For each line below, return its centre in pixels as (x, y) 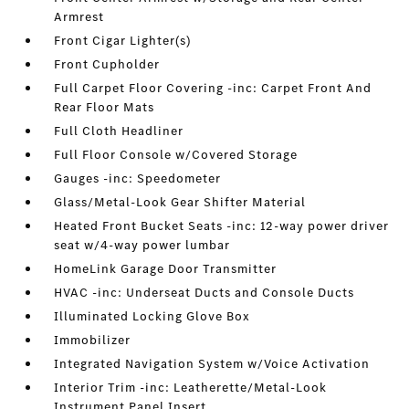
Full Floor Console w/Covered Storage (176, 155)
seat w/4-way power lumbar (142, 246)
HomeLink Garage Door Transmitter (166, 269)
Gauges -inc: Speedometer (138, 179)
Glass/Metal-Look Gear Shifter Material (180, 203)
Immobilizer (93, 341)
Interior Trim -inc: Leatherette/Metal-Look (191, 388)
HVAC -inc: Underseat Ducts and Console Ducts (204, 293)
